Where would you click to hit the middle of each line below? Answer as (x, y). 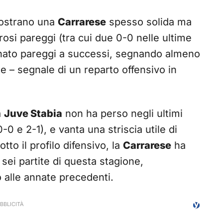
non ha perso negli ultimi (122, 114)
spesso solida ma (149, 22)
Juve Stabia (33, 114)
